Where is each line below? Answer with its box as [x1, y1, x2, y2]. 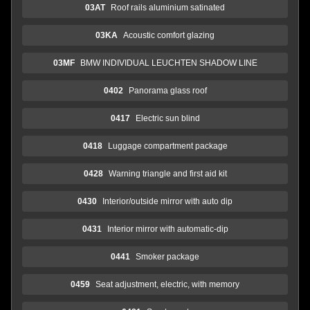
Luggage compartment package [107, 140, 228, 151]
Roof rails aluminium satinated [111, 2, 225, 12]
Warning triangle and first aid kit [108, 168, 227, 179]
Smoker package [136, 251, 199, 262]
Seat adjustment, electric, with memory [95, 279, 239, 289]
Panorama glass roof [128, 85, 207, 95]
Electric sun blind [135, 113, 200, 123]
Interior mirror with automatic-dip [107, 224, 228, 234]
